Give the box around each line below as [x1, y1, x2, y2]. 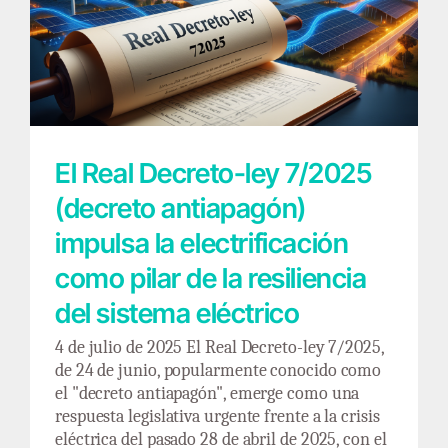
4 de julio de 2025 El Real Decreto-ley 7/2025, [55, 336, 384, 358]
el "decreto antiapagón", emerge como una [55, 382, 360, 404]
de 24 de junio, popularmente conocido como [55, 359, 382, 381]
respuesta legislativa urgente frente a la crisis [55, 405, 380, 427]
